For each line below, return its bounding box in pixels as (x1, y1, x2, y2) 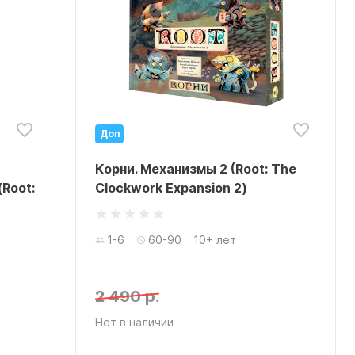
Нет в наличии (95, 315, 174, 329)
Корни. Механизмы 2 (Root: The (95, 161, 297, 177)
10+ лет (193, 233, 237, 246)
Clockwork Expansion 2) (95, 180, 248, 196)
